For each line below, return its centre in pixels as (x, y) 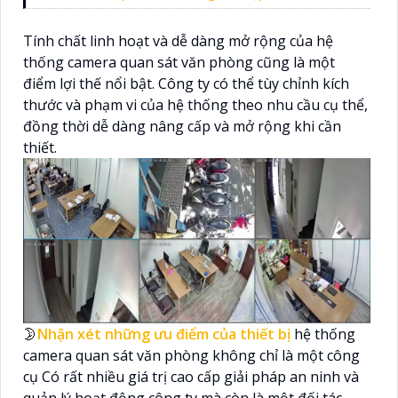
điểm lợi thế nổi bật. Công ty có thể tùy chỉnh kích (186, 83)
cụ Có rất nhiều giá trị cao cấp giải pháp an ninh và (191, 376)
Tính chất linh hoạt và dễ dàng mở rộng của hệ (178, 40)
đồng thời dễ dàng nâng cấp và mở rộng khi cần (182, 126)
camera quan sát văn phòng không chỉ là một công (191, 355)
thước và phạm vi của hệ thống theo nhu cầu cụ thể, (195, 104)
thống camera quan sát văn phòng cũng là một (179, 62)
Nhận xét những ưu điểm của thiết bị (166, 334)
